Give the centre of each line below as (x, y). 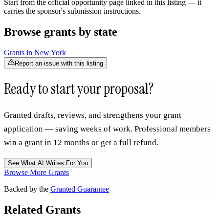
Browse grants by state (61, 32)
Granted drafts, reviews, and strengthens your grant (93, 115)
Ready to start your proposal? (79, 88)
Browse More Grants (36, 173)
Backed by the (27, 189)
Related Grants (42, 210)
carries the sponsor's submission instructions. (72, 11)
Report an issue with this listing (59, 63)
